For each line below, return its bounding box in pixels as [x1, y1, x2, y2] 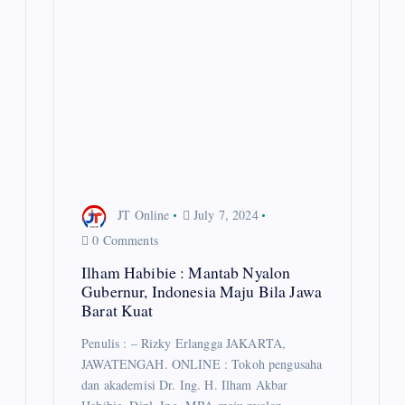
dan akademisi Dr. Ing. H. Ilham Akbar [81, 375, 288, 393]
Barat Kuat [81, 298, 154, 321]
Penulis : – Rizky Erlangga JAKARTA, [81, 334, 287, 352]
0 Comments [89, 231, 158, 249]
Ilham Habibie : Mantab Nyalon [81, 260, 291, 283]
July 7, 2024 [189, 205, 259, 223]
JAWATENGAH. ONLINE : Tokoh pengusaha [81, 354, 323, 372]
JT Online [118, 205, 170, 223]
